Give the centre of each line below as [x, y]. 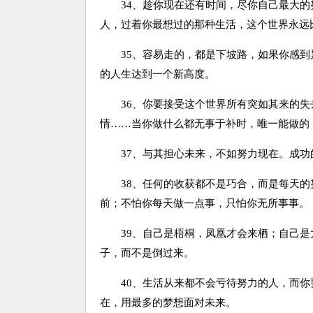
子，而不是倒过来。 [147, 253]
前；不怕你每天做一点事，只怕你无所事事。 [205, 203]
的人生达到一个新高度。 [158, 74]
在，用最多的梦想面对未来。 [168, 303]
